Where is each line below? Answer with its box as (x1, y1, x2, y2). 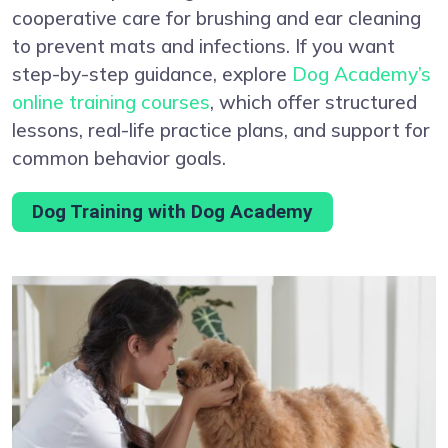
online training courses (12, 89, 210, 114)
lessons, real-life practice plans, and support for (12, 117, 430, 142)
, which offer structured (210, 89, 417, 114)
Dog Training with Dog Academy (32, 199, 313, 223)
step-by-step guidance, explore (12, 61, 292, 86)
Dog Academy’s (292, 61, 431, 86)
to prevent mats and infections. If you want (12, 33, 395, 58)
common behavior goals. (12, 145, 226, 170)
